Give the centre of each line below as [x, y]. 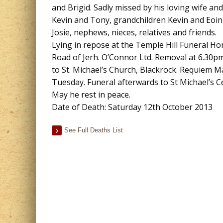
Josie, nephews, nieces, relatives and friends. [134, 32]
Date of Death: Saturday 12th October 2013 [132, 107]
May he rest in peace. [91, 95]
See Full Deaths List [94, 130]
